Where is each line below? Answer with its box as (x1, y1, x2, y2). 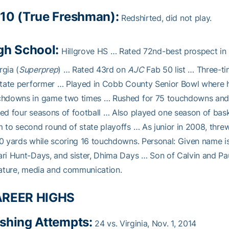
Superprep (19, 64, 58, 75)
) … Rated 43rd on (58, 64, 128, 75)
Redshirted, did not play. (119, 13, 212, 23)
